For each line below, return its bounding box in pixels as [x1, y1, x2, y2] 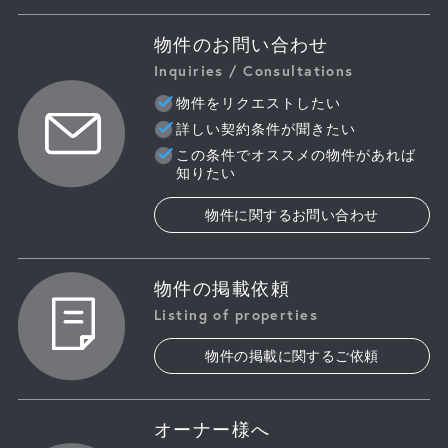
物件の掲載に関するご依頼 [205, 347, 379, 364]
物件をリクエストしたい [175, 94, 341, 111]
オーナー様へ [153, 419, 271, 440]
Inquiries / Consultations [153, 60, 354, 80]
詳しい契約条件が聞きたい [175, 120, 356, 137]
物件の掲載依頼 [153, 278, 290, 299]
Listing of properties [153, 304, 319, 324]
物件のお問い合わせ [153, 34, 329, 55]
